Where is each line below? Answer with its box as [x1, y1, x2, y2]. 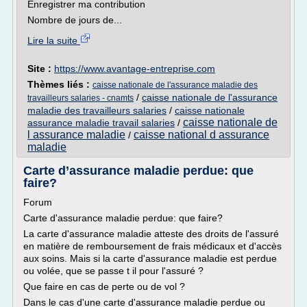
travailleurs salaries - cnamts [27, 93, 134, 103]
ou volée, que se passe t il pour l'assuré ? [23, 265, 204, 276]
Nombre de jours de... [27, 14, 122, 25]
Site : [27, 63, 54, 74]
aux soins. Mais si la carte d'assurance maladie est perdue [23, 253, 277, 264]
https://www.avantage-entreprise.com [54, 63, 215, 74]
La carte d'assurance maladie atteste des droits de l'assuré [23, 228, 279, 239]
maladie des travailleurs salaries [27, 105, 167, 116]
